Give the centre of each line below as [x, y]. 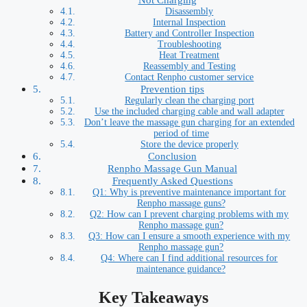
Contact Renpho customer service [189, 77]
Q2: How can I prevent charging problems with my [189, 214]
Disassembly [189, 11]
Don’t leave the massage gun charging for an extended [189, 122]
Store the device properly [189, 144]
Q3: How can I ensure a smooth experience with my [189, 236]
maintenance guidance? [181, 269]
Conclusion [173, 156]
